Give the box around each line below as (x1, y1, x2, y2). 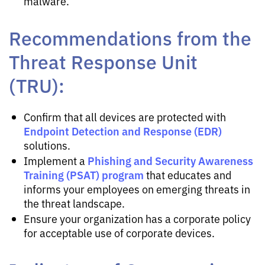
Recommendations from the (9, 24, 251, 50)
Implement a (24, 153, 88, 167)
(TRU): (9, 71, 64, 98)
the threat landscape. (24, 195, 125, 210)
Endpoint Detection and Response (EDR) (24, 122, 222, 138)
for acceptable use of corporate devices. (24, 225, 215, 240)
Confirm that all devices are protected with (24, 109, 226, 124)
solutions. (24, 137, 70, 152)
